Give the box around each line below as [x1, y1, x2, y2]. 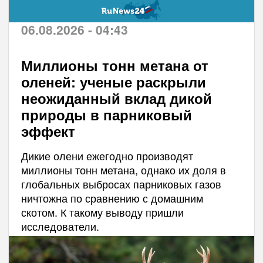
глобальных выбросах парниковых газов [21, 176, 221, 191]
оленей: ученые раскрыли [21, 71, 206, 92]
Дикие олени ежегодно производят [21, 147, 193, 163]
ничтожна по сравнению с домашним [21, 190, 203, 205]
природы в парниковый [21, 104, 192, 124]
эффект [21, 120, 75, 141]
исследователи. [21, 218, 99, 234]
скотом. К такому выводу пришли [21, 204, 184, 220]
